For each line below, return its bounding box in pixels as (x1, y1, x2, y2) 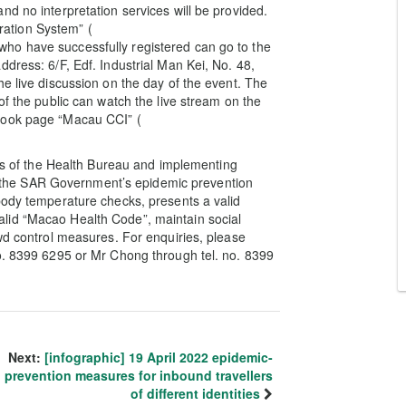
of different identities (130, 384, 260, 402)
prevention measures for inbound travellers (5, 366, 273, 384)
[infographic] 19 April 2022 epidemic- (44, 348, 273, 366)
